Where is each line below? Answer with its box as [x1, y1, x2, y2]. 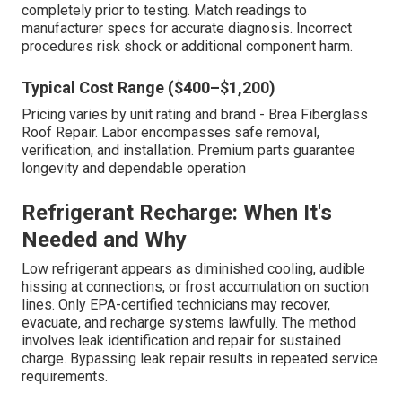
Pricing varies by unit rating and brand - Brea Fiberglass [22, 105, 368, 123]
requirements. [22, 367, 108, 385]
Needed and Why [22, 226, 187, 252]
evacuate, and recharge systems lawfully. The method [22, 313, 356, 331]
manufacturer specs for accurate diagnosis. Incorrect [22, 19, 352, 37]
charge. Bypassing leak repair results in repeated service [22, 349, 378, 367]
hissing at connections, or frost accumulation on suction [22, 277, 369, 295]
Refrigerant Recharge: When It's [22, 199, 332, 225]
